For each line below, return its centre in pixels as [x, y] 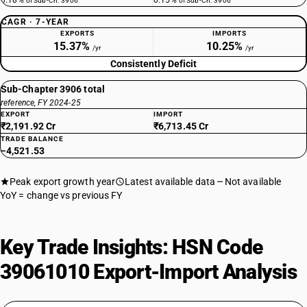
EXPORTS [77, 33]
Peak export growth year [63, 182]
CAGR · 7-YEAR [36, 22]
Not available [253, 182]
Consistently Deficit [153, 64]
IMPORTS [230, 33]
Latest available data [170, 182]
